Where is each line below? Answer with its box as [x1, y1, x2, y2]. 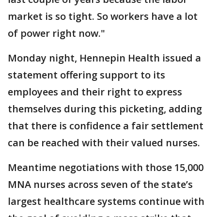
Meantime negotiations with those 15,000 [8, 160, 203, 174]
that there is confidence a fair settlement [8, 119, 203, 132]
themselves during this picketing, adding [8, 102, 202, 115]
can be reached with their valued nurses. [8, 136, 200, 149]
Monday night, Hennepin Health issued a [8, 51, 201, 64]
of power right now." [8, 26, 105, 40]
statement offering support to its [8, 68, 165, 81]
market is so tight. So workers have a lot [8, 9, 198, 23]
